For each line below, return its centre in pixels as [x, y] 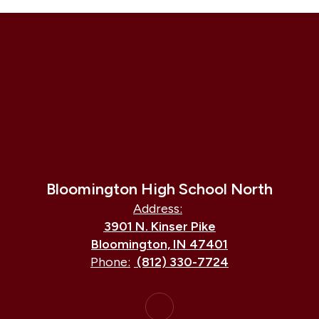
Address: [158, 209]
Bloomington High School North [159, 189]
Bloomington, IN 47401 [159, 244]
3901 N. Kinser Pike [159, 226]
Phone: [110, 262]
